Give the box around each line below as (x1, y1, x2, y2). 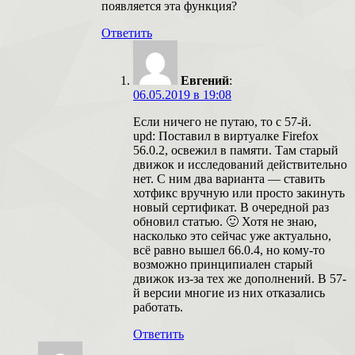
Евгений (181, 73, 229, 87)
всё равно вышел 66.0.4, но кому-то (133, 242, 325, 257)
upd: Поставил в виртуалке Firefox (133, 128, 319, 143)
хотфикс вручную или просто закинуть (133, 185, 345, 200)
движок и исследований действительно (133, 157, 347, 171)
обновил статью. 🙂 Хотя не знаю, (133, 214, 317, 228)
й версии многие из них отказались (133, 285, 325, 300)
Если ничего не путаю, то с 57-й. (133, 114, 311, 128)
